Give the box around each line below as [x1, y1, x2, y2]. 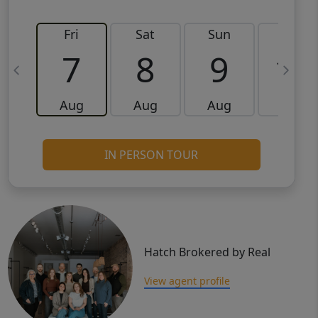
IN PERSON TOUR [104, 147, 199, 163]
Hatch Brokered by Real [143, 244, 270, 261]
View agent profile [143, 274, 230, 288]
